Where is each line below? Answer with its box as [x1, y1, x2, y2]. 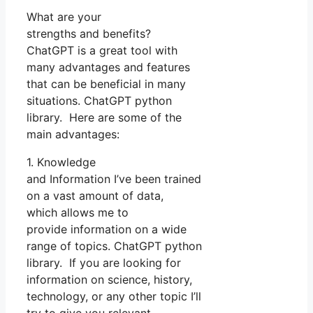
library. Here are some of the [27, 110, 182, 124]
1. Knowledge [27, 154, 96, 169]
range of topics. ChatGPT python [27, 238, 202, 253]
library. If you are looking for [27, 255, 181, 270]
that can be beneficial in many [27, 76, 186, 91]
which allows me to [27, 205, 129, 219]
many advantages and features [27, 59, 190, 74]
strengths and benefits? [27, 26, 151, 41]
